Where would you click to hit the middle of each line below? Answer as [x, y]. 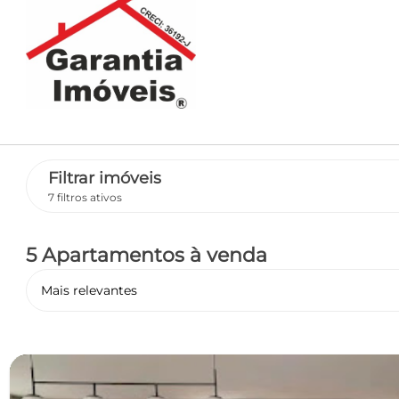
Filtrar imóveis [104, 179]
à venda [228, 255]
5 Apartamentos [107, 255]
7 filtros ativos [85, 197]
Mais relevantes [89, 290]
